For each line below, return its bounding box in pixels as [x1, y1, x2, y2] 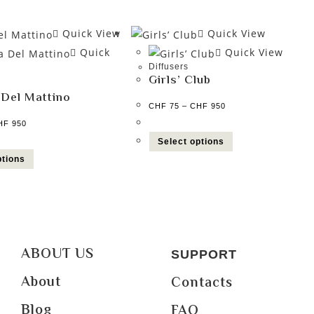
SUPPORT [170, 247, 237, 262]
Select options [158, 136, 225, 146]
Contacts [170, 273, 233, 295]
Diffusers [149, 61, 189, 71]
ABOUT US [20, 244, 94, 266]
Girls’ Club [149, 71, 212, 90]
